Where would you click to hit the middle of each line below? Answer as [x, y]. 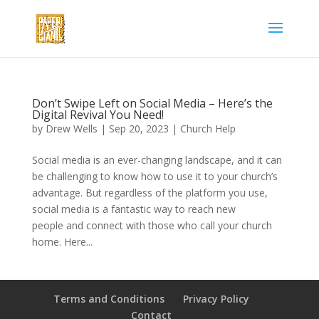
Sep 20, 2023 [138, 129]
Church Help [208, 129]
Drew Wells [71, 129]
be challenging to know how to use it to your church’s [155, 176]
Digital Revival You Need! [98, 115]
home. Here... [62, 242]
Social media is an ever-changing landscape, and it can [157, 160]
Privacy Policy [216, 299]
